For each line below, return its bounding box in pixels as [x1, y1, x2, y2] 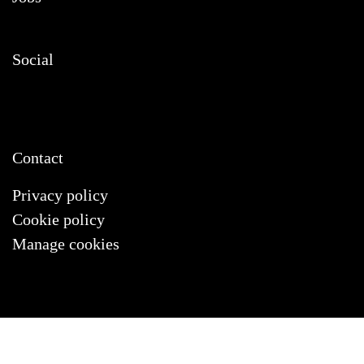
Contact [12, 149, 63, 167]
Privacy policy [12, 186, 108, 204]
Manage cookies [12, 235, 119, 253]
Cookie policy [12, 210, 105, 228]
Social [12, 50, 54, 68]
